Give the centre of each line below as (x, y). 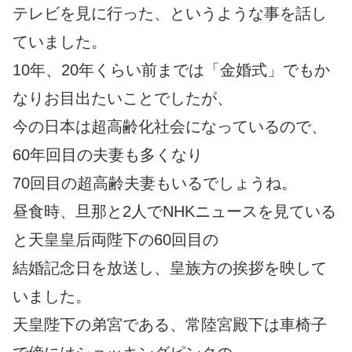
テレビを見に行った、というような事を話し (170, 13)
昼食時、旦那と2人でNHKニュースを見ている (174, 211)
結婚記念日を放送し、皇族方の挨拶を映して (170, 268)
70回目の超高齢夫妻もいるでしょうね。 (155, 183)
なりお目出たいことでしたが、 (123, 98)
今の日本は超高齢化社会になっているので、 (170, 126)
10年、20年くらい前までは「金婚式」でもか (171, 70)
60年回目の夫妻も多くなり (108, 154)
